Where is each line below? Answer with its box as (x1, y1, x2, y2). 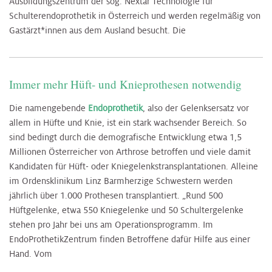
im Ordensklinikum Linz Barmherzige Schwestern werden (9, 175, 233, 187)
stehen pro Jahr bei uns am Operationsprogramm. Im (9, 219, 213, 231)
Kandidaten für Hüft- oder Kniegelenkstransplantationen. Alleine (9, 161, 258, 172)
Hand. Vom (9, 248, 52, 260)
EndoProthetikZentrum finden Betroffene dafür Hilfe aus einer (9, 234, 250, 245)
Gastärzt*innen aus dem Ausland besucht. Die (9, 25, 186, 36)
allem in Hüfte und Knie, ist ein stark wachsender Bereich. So (9, 117, 246, 129)
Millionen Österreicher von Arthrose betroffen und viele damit (9, 146, 251, 158)
